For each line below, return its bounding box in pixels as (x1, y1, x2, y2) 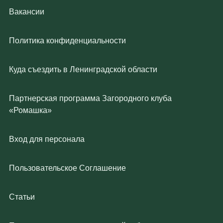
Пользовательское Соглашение (9, 164, 126, 172)
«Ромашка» (9, 106, 52, 114)
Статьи (9, 193, 35, 201)
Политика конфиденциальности (9, 36, 126, 45)
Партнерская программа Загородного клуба (9, 94, 172, 103)
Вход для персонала (9, 135, 85, 143)
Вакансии (9, 7, 44, 16)
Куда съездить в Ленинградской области (9, 65, 157, 74)
